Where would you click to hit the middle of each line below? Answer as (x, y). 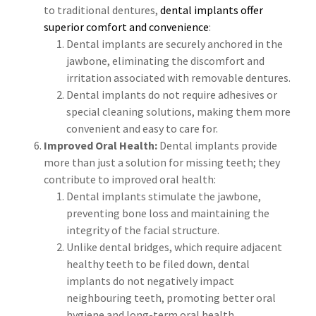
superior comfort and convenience (126, 27)
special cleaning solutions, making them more (178, 112)
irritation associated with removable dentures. (178, 78)
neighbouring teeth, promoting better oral (171, 298)
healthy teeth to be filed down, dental (158, 264)
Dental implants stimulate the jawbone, (164, 196)
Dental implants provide (218, 146)
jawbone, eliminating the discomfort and (165, 61)
